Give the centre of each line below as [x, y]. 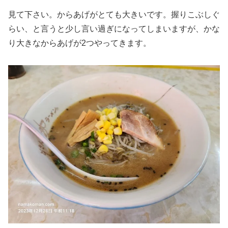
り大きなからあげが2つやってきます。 [80, 43]
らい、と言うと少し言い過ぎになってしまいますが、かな [114, 28]
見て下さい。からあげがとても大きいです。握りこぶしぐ [114, 14]
